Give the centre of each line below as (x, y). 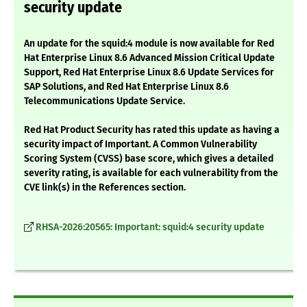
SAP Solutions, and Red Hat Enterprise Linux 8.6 (126, 87)
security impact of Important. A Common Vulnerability (140, 145)
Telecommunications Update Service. (105, 101)
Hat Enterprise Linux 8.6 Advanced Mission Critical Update (149, 58)
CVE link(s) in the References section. (105, 188)
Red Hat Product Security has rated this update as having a (152, 130)
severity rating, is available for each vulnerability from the (151, 173)
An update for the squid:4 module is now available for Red (149, 44)
